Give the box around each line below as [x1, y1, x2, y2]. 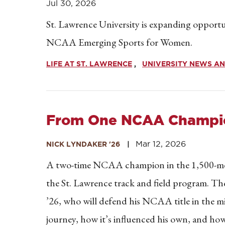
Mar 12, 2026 [136, 139, 186, 148]
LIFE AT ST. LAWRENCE [46, 60, 132, 68]
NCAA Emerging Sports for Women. [46, 36, 192, 49]
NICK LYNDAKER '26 [46, 140, 120, 148]
